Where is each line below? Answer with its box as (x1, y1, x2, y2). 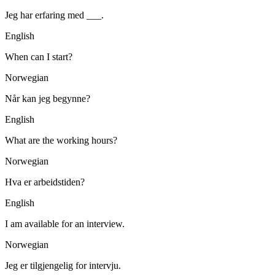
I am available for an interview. (5, 219, 125, 230)
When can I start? (5, 52, 72, 63)
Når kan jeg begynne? (5, 93, 90, 104)
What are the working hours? (5, 135, 117, 146)
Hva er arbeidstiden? (5, 177, 85, 188)
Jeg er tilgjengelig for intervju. (5, 260, 121, 271)
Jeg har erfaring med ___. (5, 10, 104, 21)
